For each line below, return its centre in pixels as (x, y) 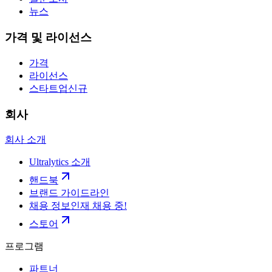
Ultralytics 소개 (60, 162)
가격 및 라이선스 (48, 38)
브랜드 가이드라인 (69, 193)
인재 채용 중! (99, 206)
